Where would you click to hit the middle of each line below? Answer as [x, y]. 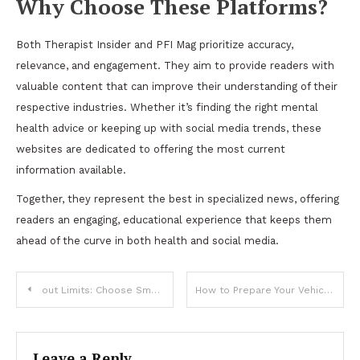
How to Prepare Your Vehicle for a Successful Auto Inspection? [329, 290]
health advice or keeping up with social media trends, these [169, 128]
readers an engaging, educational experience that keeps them [174, 220]
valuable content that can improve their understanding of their [177, 86]
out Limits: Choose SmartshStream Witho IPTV [95, 290]
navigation [80, 325]
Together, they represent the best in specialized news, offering [178, 199]
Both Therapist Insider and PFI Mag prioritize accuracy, [155, 45]
